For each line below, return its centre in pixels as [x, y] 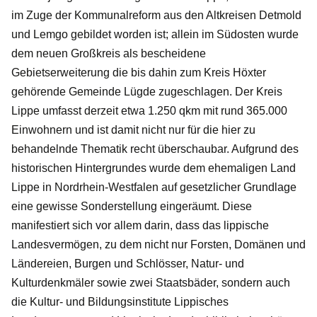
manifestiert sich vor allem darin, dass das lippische [140, 225]
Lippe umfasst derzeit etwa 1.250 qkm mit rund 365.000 [149, 110]
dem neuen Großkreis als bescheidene [109, 53]
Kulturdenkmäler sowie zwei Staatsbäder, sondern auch [151, 282]
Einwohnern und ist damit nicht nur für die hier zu [133, 129]
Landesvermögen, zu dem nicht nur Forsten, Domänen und [158, 244]
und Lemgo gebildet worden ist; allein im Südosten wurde [155, 34]
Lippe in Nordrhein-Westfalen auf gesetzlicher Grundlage [154, 187]
